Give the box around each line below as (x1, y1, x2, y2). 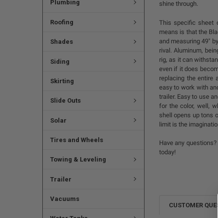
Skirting (50, 77, 74, 85)
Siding (50, 57, 70, 65)
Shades (50, 38, 73, 46)
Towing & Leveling (50, 156, 106, 163)
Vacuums (50, 195, 79, 202)
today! (159, 148, 176, 156)
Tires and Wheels (50, 136, 103, 144)
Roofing (50, 18, 73, 26)
